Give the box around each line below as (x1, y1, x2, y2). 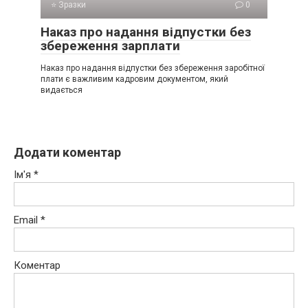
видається (41, 85, 82, 95)
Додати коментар (14, 144, 121, 159)
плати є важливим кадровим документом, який (41, 74, 228, 84)
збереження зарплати (41, 37, 180, 54)
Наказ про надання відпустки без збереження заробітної (41, 63, 265, 73)
